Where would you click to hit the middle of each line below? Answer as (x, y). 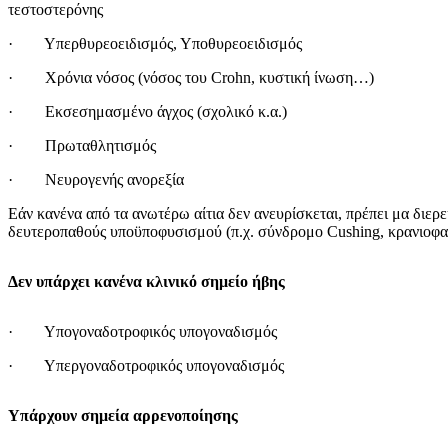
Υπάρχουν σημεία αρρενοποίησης (123, 415)
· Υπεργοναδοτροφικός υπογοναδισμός (146, 365)
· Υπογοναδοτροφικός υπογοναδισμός (142, 331)
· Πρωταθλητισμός (82, 145)
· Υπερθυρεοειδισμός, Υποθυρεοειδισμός (155, 43)
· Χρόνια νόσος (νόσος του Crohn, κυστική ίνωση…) (191, 77)
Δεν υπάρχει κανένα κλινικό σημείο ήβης (146, 281)
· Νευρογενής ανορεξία (96, 179)
